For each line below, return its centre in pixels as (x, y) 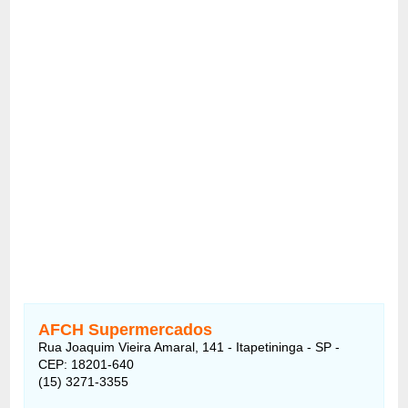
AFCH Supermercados (126, 329)
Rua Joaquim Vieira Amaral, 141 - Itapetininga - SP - (189, 347)
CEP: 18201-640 (87, 364)
